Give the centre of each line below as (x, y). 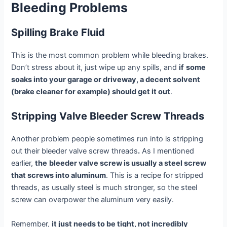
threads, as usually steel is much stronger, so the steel (104, 188)
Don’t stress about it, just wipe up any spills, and (95, 67)
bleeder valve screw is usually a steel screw (128, 163)
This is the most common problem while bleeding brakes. (110, 55)
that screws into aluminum (59, 176)
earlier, (23, 163)
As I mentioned (167, 151)
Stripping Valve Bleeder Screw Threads (108, 116)
